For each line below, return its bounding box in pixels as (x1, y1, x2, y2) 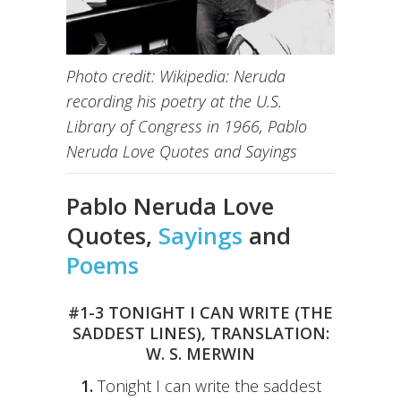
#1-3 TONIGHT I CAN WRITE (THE (68, 302, 333, 324)
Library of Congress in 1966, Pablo (66, 115, 307, 138)
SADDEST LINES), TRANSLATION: (72, 322, 329, 345)
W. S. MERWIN (146, 343, 255, 365)
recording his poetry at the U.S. (66, 90, 282, 113)
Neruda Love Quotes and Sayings (66, 141, 297, 163)
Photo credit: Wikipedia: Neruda (66, 65, 286, 88)
